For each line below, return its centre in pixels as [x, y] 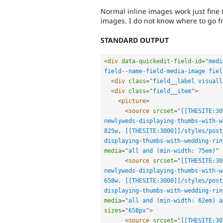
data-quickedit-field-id [162, 61]
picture [134, 101]
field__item [172, 91]
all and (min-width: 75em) [172, 151]
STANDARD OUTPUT [135, 40]
